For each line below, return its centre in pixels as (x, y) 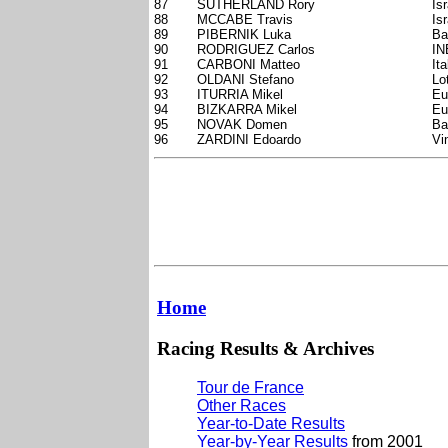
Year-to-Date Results (271, 423)
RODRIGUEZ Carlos (256, 50)
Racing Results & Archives (265, 348)
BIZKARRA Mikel (247, 110)
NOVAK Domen (242, 125)
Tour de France (250, 387)
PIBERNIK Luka (244, 35)
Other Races (241, 405)
